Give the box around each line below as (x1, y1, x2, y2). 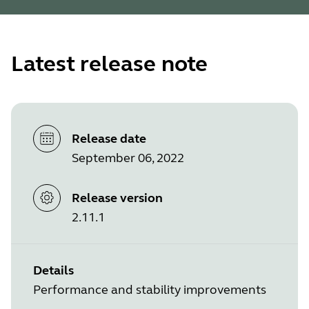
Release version (72, 190, 163, 206)
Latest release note (11, 50, 208, 78)
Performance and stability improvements (33, 281, 266, 297)
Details (33, 262, 74, 278)
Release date (72, 131, 146, 147)
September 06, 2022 (72, 150, 184, 166)
